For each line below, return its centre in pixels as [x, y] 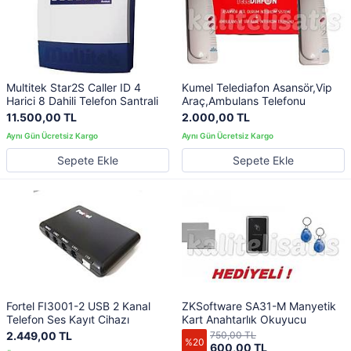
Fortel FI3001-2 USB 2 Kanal [78, 306]
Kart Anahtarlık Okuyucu [244, 320]
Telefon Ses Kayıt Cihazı [68, 320]
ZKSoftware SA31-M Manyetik [259, 306]
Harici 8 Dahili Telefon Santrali [82, 100]
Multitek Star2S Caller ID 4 [74, 87]
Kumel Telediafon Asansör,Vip [257, 87]
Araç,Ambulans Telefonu [244, 100]
